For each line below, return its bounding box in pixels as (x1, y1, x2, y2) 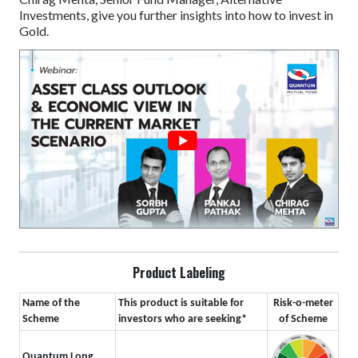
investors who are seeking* (118, 312, 247, 325)
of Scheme (278, 312, 328, 325)
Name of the (22, 296, 80, 309)
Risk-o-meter (272, 296, 333, 309)
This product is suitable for (118, 296, 244, 309)
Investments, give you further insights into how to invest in (19, 7, 333, 23)
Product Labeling (133, 262, 225, 282)
